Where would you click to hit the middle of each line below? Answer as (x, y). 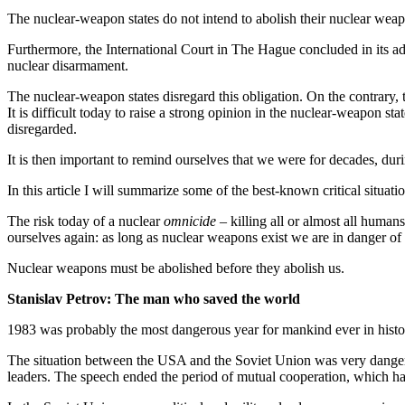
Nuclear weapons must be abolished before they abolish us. (176, 268)
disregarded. (42, 128)
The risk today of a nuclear (85, 221)
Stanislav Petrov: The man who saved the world (154, 298)
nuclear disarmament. (68, 65)
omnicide (190, 221)
